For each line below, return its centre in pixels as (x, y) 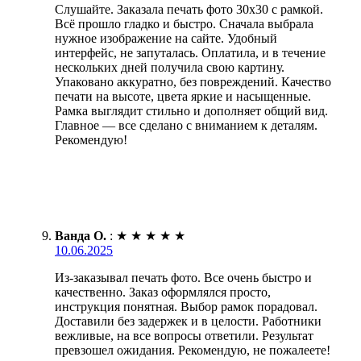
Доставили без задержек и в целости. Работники (188, 321)
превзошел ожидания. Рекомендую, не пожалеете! (193, 350)
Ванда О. (81, 235)
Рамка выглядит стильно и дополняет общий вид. (191, 110)
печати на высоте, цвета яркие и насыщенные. (183, 96)
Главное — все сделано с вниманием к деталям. (186, 125)
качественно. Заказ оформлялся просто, (163, 292)
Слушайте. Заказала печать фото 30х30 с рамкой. (189, 9)
